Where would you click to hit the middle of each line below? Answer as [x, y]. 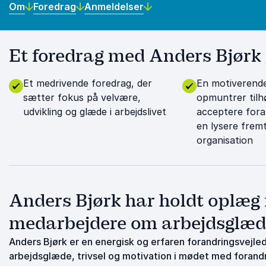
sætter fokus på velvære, [82, 97]
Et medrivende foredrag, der [88, 83]
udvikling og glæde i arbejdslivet [95, 112]
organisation [224, 140]
